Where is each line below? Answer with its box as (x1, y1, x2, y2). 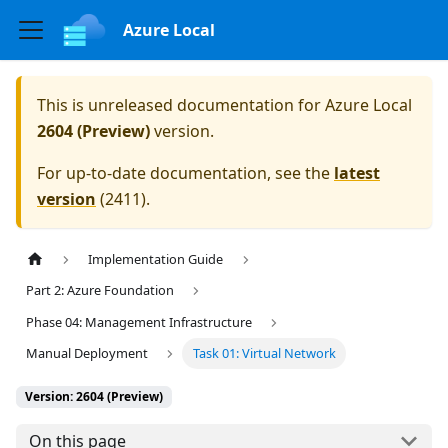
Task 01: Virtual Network (192, 343, 336, 362)
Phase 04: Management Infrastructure (26, 312, 253, 331)
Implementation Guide (88, 250, 224, 269)
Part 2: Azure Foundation (26, 281, 175, 300)
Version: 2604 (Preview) (25, 387, 163, 405)
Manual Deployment (26, 343, 149, 362)
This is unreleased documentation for (37, 94, 325, 116)
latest (334, 162, 380, 184)
